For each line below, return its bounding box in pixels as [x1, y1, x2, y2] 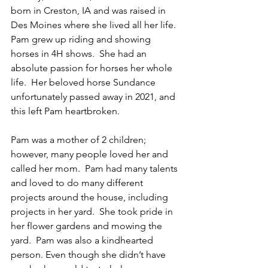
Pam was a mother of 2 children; [11, 134, 148, 145]
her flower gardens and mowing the [11, 220, 165, 232]
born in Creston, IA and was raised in [11, 5, 168, 16]
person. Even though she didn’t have [11, 249, 168, 260]
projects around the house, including [11, 191, 170, 203]
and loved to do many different [11, 177, 145, 188]
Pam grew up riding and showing [11, 33, 153, 45]
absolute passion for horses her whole [11, 62, 175, 74]
